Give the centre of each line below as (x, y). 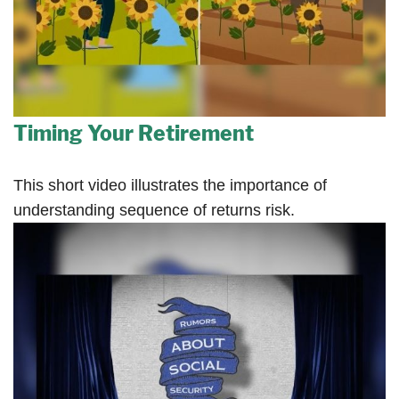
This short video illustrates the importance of (170, 186)
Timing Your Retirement (134, 134)
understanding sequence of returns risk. (154, 211)
